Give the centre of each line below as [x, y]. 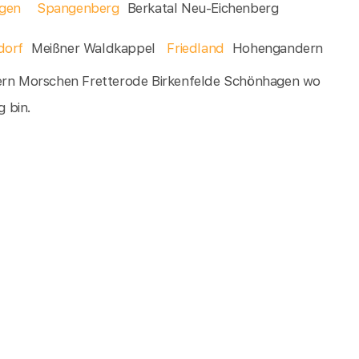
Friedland [196, 48]
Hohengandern [278, 48]
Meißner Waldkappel [95, 48]
